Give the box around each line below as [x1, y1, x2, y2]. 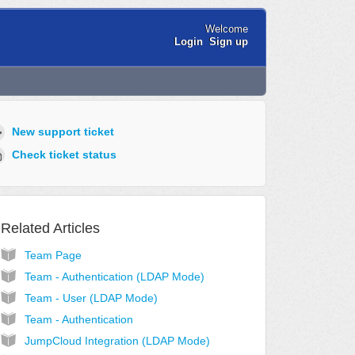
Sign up [208, 35, 248, 48]
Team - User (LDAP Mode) [24, 292, 158, 305]
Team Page [24, 249, 82, 262]
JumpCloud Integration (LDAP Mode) [24, 334, 210, 348]
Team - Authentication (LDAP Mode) [24, 270, 204, 284]
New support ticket [11, 124, 114, 138]
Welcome [204, 22, 248, 35]
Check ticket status [11, 147, 116, 161]
